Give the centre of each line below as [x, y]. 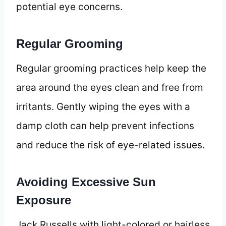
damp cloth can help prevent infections [105, 126]
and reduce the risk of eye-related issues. [110, 145]
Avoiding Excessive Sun [86, 182]
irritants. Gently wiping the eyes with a [103, 106]
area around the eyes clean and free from [110, 87]
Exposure [44, 200]
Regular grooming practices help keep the [111, 68]
